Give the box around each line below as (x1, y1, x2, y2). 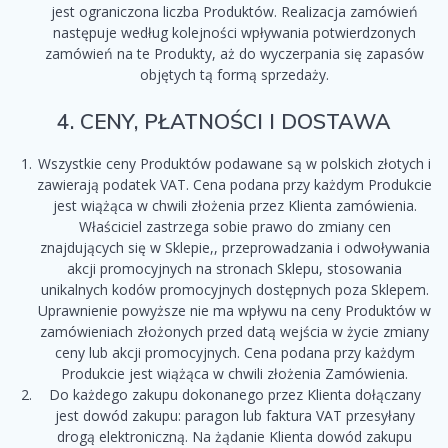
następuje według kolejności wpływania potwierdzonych (53, 23, 416, 43)
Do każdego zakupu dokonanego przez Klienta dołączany (48, 385, 421, 405)
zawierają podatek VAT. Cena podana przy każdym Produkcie (37, 175, 432, 195)
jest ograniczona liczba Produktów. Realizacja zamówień (51, 2, 418, 22)
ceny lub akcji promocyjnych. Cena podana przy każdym (54, 343, 415, 363)
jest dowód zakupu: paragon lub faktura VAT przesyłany (54, 406, 415, 426)
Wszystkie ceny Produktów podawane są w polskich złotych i (38, 154, 431, 174)
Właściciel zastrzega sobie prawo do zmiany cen (78, 217, 391, 237)
